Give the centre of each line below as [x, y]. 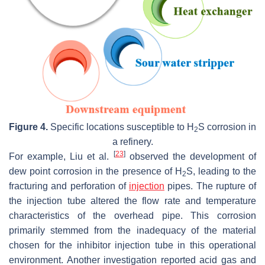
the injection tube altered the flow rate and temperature [132, 201]
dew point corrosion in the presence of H [96, 171]
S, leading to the [221, 171]
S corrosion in [227, 127]
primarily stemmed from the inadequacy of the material [132, 230]
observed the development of [191, 156]
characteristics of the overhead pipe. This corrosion [132, 215]
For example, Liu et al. [61, 156]
